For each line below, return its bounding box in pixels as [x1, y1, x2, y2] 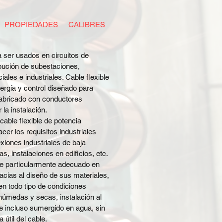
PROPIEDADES [4, 20, 58, 29]
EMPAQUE [115, 20, 153, 29]
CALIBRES [68, 20, 106, 29]
